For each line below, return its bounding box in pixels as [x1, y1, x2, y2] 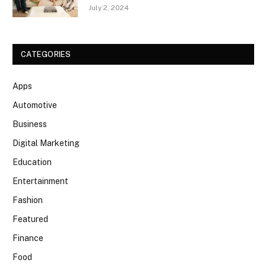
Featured [12, 214, 48, 224]
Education [12, 157, 52, 167]
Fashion [12, 195, 43, 205]
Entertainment [12, 176, 68, 186]
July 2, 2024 [88, 3, 129, 12]
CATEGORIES [21, 49, 71, 59]
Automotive [12, 100, 57, 110]
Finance [12, 233, 43, 243]
